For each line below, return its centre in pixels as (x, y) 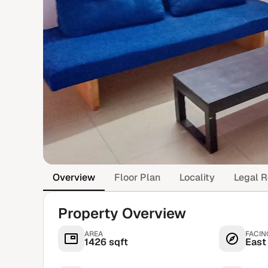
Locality (197, 177)
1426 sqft (106, 242)
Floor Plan (137, 177)
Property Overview (122, 213)
